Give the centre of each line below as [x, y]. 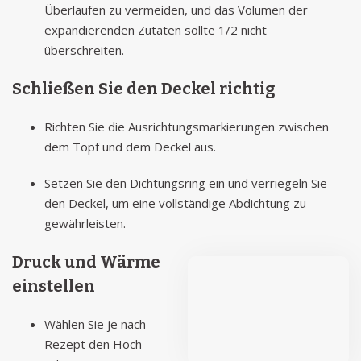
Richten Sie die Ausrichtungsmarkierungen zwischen [187, 127]
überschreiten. [84, 50]
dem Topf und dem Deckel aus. [130, 147]
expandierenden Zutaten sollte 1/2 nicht [156, 30]
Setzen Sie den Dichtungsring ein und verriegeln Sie [186, 183]
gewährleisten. [85, 223]
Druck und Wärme [86, 262]
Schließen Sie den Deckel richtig [143, 89]
